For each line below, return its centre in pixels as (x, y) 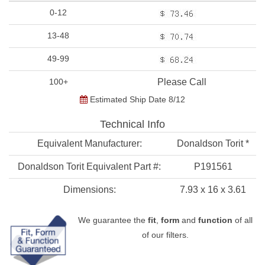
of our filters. (165, 235)
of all (242, 220)
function (215, 220)
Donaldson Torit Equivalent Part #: (89, 167)
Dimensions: (89, 190)
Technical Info (132, 124)
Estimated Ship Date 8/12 (136, 99)
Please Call (182, 82)
